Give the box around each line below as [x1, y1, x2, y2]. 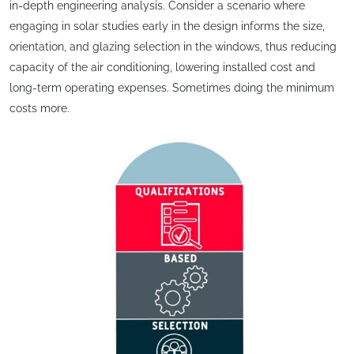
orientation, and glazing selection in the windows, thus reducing [9, 40, 337, 53]
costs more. [9, 101, 70, 115]
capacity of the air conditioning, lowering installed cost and [9, 60, 315, 73]
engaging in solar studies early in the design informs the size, [9, 19, 325, 32]
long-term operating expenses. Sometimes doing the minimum [9, 81, 334, 94]
